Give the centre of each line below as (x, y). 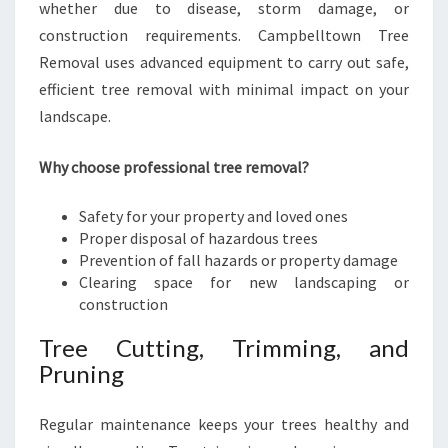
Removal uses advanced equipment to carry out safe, (224, 62)
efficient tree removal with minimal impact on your (224, 89)
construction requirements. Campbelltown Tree (224, 35)
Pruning (81, 373)
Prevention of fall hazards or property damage (238, 260)
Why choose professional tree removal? (174, 167)
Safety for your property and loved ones (213, 216)
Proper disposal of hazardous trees (198, 238)
